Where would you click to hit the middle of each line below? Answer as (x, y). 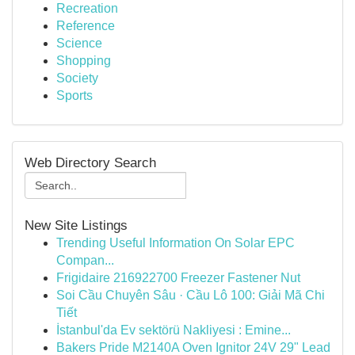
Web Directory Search (90, 163)
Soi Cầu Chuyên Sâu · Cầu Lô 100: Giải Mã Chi (191, 295)
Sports (74, 95)
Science (79, 43)
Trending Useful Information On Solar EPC (176, 243)
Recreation (87, 8)
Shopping (84, 61)
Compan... (85, 260)
